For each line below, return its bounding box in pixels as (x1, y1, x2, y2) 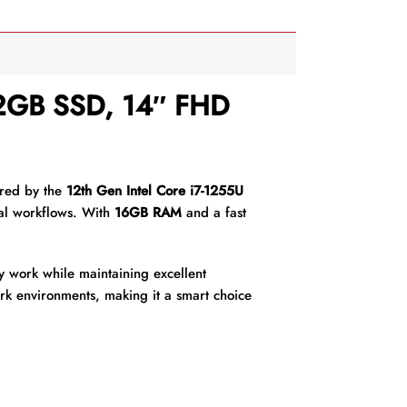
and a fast (181, 202, 246, 223)
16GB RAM (114, 202, 182, 223)
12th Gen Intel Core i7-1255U (65, 180, 243, 201)
